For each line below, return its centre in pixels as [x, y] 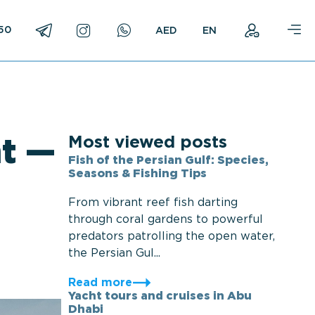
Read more [100, 283]
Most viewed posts [147, 143]
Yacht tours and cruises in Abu [160, 296]
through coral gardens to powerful [165, 220]
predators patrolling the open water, [171, 237]
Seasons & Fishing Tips [137, 174]
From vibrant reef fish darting [153, 203]
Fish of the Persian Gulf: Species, [168, 161]
